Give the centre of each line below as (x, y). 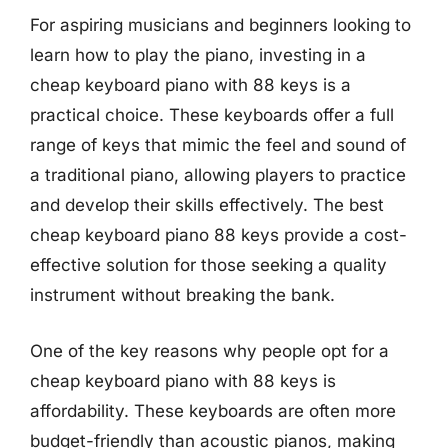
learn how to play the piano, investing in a (198, 55)
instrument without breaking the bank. (182, 295)
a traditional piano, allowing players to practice (218, 175)
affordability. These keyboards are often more (213, 410)
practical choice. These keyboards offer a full (212, 115)
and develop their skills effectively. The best (207, 205)
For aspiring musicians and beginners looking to (220, 25)
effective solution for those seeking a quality (208, 265)
